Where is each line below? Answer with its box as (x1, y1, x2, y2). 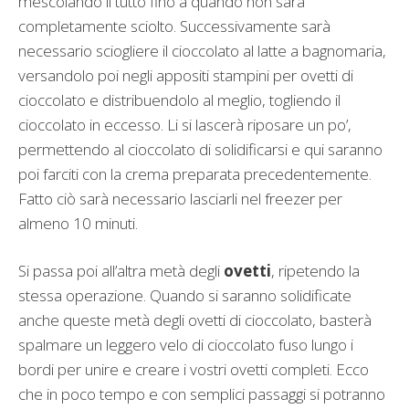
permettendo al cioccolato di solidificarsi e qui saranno (18, 138, 383, 160)
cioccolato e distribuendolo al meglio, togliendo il (18, 89, 341, 110)
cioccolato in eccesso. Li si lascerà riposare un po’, (18, 113, 351, 135)
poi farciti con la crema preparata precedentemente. (18, 163, 372, 184)
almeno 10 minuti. (18, 212, 138, 234)
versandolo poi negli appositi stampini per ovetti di (18, 64, 353, 86)
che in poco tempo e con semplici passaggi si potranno (18, 383, 385, 405)
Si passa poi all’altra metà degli (18, 260, 224, 282)
